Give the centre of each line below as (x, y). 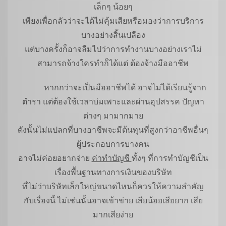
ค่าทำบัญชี (111, 158)
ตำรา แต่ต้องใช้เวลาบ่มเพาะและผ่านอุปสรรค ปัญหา (113, 102)
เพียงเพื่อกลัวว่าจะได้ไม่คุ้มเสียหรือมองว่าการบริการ (113, 21)
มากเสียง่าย (113, 215)
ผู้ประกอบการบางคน (113, 144)
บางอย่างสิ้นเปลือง (113, 35)
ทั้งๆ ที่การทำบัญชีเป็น (170, 158)
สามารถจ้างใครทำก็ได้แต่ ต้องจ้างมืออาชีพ (113, 63)
